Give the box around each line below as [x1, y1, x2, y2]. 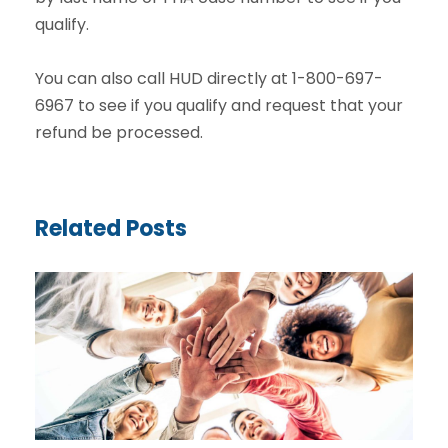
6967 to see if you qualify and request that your [35, 93, 403, 117]
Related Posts [35, 212, 187, 244]
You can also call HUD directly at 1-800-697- [35, 66, 383, 90]
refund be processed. [35, 120, 203, 144]
